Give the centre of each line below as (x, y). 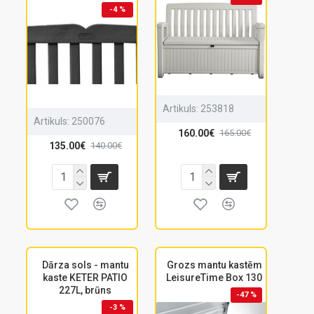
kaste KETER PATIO (86, 277)
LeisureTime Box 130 (214, 277)
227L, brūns (86, 290)
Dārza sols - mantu (85, 265)
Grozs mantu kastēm (214, 265)
